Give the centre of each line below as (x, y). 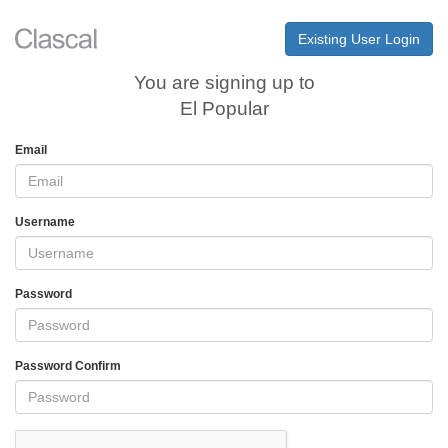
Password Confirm (68, 366)
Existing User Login (359, 39)
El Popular (224, 108)
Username (45, 222)
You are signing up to (224, 82)
